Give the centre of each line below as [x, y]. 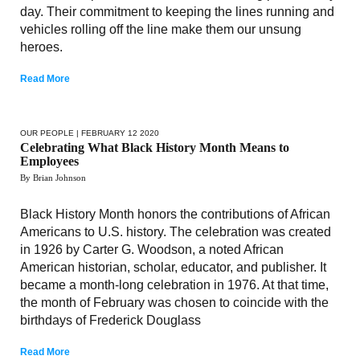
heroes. [41, 47]
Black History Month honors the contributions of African [175, 214]
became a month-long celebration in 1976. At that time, [174, 284]
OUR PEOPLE [47, 133]
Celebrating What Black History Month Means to [155, 147]
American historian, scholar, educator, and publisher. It [173, 267]
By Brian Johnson [53, 177]
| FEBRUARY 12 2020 [117, 133]
